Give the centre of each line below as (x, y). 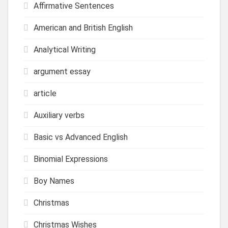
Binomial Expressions (71, 159)
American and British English (83, 27)
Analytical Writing (65, 49)
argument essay (62, 71)
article (45, 93)
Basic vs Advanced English (81, 137)
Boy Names (54, 181)
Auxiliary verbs (59, 115)
